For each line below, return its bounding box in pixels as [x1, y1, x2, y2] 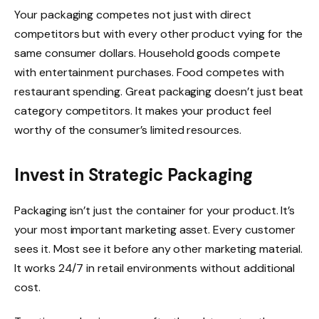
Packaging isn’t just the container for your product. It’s [14, 202, 296, 218]
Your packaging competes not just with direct [14, 6, 251, 22]
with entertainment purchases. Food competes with [14, 64, 284, 80]
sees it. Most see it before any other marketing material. [14, 241, 303, 256]
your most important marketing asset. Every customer [14, 221, 296, 237]
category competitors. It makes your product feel [14, 103, 271, 118]
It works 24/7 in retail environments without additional [14, 260, 296, 276]
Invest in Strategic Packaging [14, 163, 253, 186]
